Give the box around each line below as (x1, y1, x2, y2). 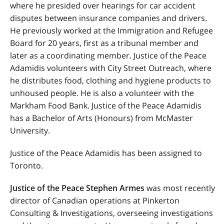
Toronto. (10, 160, 43, 171)
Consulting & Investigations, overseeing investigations (10, 207, 213, 218)
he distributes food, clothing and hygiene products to (10, 75, 211, 86)
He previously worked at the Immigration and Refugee (10, 25, 213, 36)
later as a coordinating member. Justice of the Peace (10, 50, 206, 61)
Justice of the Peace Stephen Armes (10, 182, 144, 193)
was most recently (144, 182, 215, 193)
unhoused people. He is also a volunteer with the (10, 87, 194, 98)
